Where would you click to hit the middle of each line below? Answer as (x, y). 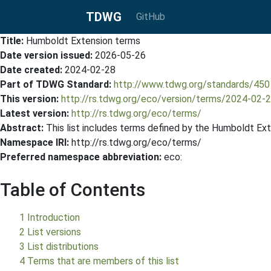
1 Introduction (50, 217)
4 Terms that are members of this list (99, 261)
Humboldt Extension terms (83, 41)
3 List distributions (59, 247)
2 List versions (50, 232)
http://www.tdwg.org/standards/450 (192, 84)
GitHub (151, 17)
